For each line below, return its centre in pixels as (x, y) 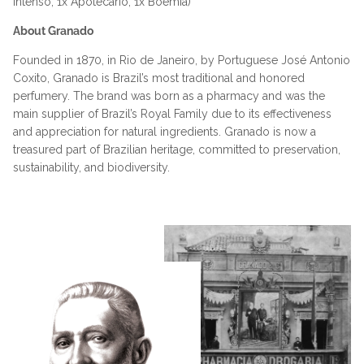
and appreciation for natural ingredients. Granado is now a (165, 131)
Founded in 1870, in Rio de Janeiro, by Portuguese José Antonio (182, 60)
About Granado (53, 30)
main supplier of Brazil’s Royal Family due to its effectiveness (172, 113)
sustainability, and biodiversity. (91, 167)
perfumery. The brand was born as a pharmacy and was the (169, 95)
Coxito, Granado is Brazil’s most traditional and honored (159, 78)
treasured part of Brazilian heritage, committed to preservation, (177, 149)
